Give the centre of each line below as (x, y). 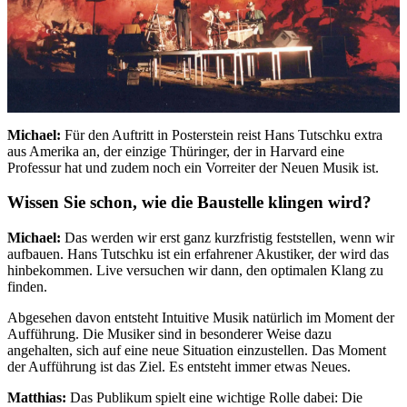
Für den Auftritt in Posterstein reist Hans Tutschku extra (222, 134)
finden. (27, 287)
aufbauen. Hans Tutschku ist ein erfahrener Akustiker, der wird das (198, 254)
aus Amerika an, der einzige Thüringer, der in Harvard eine (176, 151)
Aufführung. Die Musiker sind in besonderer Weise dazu (169, 334)
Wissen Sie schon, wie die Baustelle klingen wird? (189, 203)
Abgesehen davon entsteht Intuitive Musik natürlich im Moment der (201, 318)
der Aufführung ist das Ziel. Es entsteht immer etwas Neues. (179, 367)
